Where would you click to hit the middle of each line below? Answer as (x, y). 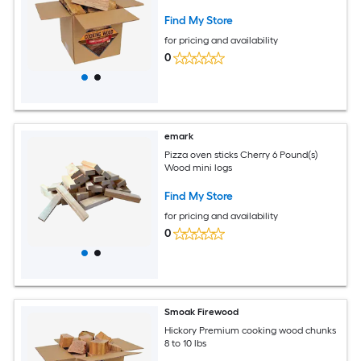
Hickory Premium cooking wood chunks (251, 330)
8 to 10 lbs (186, 343)
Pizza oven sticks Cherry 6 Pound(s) (242, 154)
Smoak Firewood (202, 312)
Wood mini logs (199, 167)
